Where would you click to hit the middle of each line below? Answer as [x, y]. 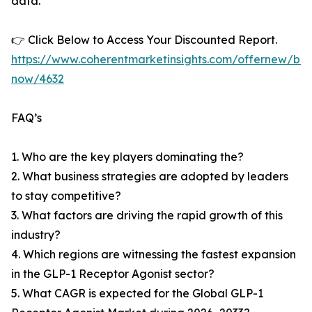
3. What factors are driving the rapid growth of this [147, 216]
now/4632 [38, 79]
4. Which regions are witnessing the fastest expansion [154, 255]
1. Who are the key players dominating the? [127, 157]
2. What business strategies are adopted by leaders [150, 177]
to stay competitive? [66, 196]
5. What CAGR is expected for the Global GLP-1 [137, 294]
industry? [36, 235]
